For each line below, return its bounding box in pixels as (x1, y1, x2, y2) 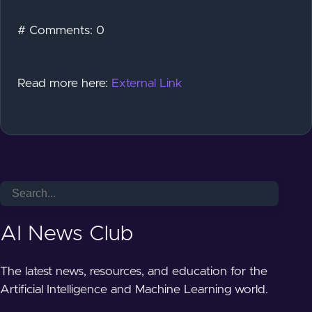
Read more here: (17, 77, 111, 91)
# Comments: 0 (17, 24, 104, 37)
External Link (111, 77, 182, 91)
